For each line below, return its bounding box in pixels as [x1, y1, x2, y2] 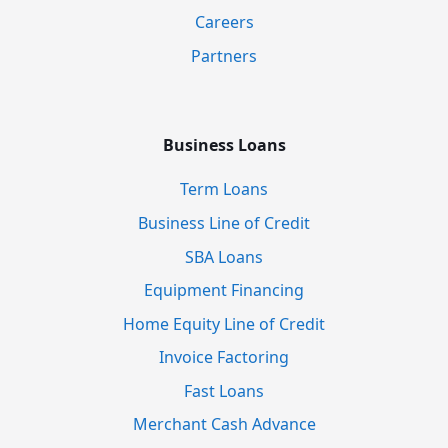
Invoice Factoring [159, 346, 289, 369]
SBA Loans [185, 245, 263, 268]
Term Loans [180, 178, 268, 201]
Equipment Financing [144, 279, 304, 302]
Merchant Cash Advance [132, 413, 316, 436]
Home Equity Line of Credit [123, 312, 325, 335]
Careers [194, 11, 254, 34]
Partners [191, 44, 257, 67]
